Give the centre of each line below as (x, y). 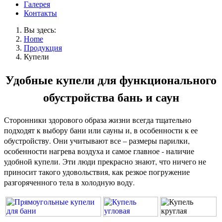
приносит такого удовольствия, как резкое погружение (97, 172)
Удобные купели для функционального (111, 79)
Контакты (40, 13)
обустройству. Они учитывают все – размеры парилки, (97, 141)
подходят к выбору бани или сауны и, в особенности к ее (101, 130)
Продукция (43, 48)
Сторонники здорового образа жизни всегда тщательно (98, 120)
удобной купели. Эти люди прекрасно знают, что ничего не (105, 162)
